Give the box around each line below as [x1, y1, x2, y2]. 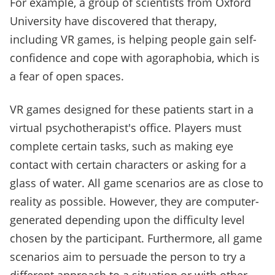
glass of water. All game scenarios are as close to [10, 176, 263, 191]
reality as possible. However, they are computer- [10, 194, 259, 209]
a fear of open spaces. [10, 69, 124, 84]
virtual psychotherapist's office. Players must [10, 120, 241, 136]
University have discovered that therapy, [10, 14, 217, 29]
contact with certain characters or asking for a [10, 157, 246, 172]
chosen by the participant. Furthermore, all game [10, 231, 262, 246]
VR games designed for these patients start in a [10, 102, 254, 117]
